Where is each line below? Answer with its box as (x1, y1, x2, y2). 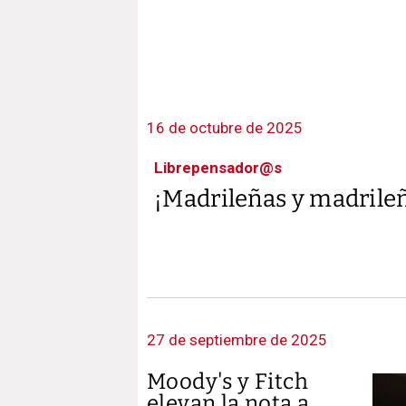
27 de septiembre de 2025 (147, 331, 327, 349)
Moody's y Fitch (147, 369, 308, 394)
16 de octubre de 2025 (147, 119, 303, 137)
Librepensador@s (154, 159, 282, 177)
